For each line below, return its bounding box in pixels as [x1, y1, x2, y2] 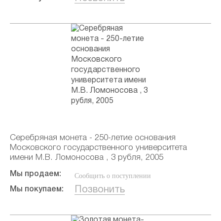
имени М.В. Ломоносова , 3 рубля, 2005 [10, 154, 163, 161]
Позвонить [74, 185, 125, 194]
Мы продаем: [10, 171, 61, 178]
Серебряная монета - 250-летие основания [10, 134, 176, 142]
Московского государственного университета [10, 144, 187, 151]
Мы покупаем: [10, 186, 64, 193]
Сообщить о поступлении [74, 172, 151, 180]
